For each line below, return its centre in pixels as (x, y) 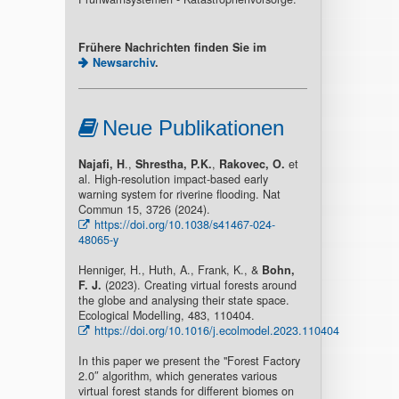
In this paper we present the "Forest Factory (189, 360)
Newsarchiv (123, 62)
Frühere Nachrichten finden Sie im (172, 47)
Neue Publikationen (193, 127)
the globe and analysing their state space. (183, 300)
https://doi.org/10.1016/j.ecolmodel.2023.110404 (216, 330)
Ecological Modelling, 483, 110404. (166, 315)
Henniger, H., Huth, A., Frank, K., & (170, 269)
